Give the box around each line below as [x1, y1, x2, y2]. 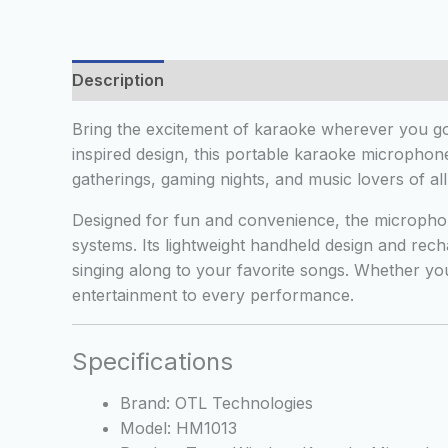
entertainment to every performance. [72, 285, 354, 306]
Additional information [185, 70, 361, 91]
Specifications [72, 347, 233, 377]
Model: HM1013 [120, 418, 237, 439]
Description [72, 70, 164, 91]
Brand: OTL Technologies [120, 393, 313, 414]
